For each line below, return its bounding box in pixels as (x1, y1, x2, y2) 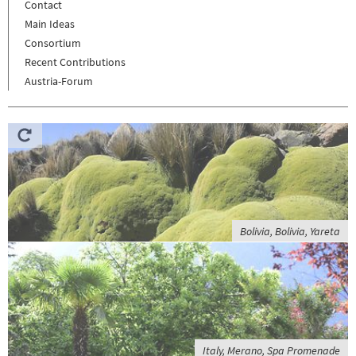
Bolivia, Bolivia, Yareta (240, 224, 340, 238)
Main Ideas (25, 17, 75, 31)
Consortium (25, 36, 81, 50)
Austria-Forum (25, 74, 93, 88)
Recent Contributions (25, 55, 126, 69)
